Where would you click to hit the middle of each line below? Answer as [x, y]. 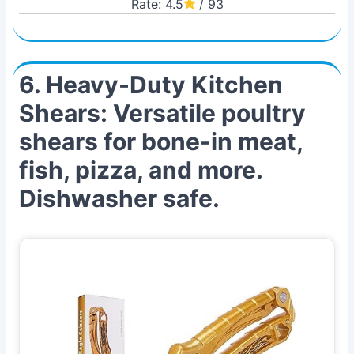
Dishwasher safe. [119, 198]
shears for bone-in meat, [161, 141]
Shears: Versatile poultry [162, 113]
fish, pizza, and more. [141, 170]
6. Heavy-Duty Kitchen [151, 85]
